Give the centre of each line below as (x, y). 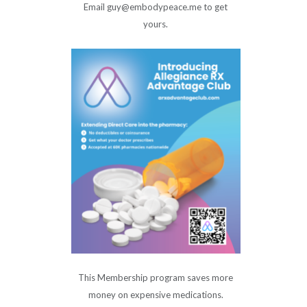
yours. (156, 24)
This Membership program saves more (156, 278)
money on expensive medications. (156, 295)
